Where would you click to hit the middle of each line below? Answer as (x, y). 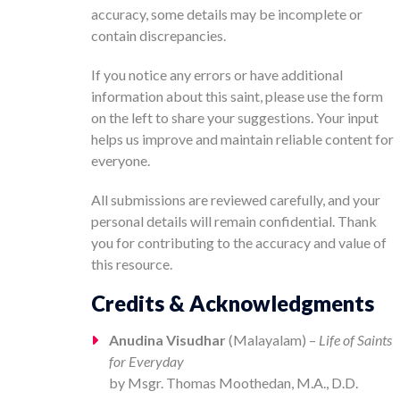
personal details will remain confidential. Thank (234, 221)
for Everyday (146, 361)
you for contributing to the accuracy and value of (239, 242)
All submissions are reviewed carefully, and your (236, 199)
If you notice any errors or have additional (217, 74)
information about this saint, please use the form (237, 96)
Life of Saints (355, 339)
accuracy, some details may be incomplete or (227, 13)
